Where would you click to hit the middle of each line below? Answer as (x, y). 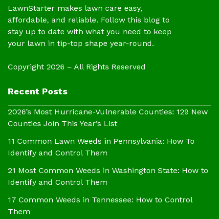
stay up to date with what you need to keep (90, 31)
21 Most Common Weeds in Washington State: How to (108, 170)
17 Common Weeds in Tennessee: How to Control (100, 199)
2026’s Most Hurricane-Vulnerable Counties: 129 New (108, 111)
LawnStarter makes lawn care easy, (75, 8)
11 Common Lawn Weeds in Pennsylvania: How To (101, 141)
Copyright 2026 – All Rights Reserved (77, 66)
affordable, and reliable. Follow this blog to (89, 20)
